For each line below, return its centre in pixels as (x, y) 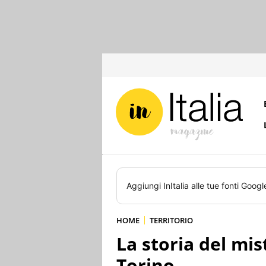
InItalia (176, 186)
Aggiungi (145, 186)
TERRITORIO (171, 220)
